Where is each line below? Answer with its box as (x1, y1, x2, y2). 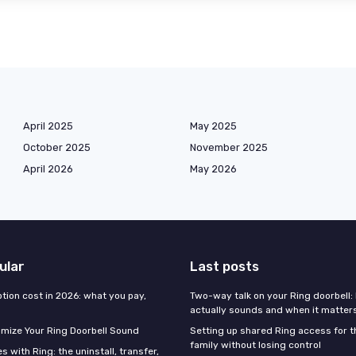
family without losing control (190, 339, 321, 351)
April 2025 (23, 120, 73, 133)
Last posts (190, 258, 259, 275)
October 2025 (23, 141, 91, 154)
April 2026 (23, 163, 73, 176)
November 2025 (190, 141, 268, 154)
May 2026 (190, 163, 237, 176)
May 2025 (190, 120, 237, 133)
